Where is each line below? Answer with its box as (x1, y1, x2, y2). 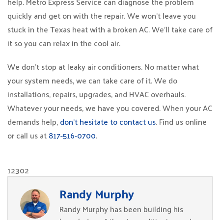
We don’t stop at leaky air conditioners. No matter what (7, 59, 199, 74)
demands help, (7, 114, 60, 129)
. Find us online (156, 114, 207, 129)
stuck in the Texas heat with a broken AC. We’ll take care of (7, 22, 213, 36)
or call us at (7, 128, 49, 142)
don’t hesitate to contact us (60, 114, 156, 129)
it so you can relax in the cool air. (7, 36, 120, 50)
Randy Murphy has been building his (59, 202, 183, 216)
